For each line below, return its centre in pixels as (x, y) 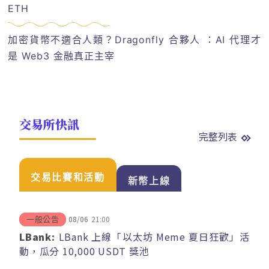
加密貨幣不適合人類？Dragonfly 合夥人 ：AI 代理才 (134, 40)
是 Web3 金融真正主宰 (61, 56)
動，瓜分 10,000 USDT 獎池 (84, 251)
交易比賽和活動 (68, 177)
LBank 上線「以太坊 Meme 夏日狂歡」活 (154, 236)
